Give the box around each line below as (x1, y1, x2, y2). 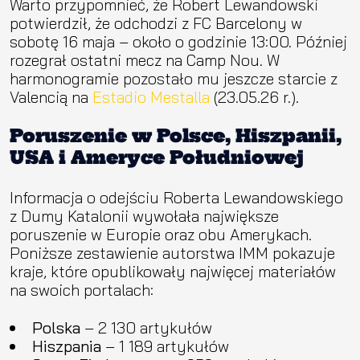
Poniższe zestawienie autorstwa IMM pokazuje (10, 242, 335, 263)
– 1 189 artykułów (100, 335, 229, 356)
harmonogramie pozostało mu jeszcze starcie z (10, 67, 337, 88)
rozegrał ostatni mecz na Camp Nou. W (10, 49, 280, 70)
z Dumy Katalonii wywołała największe (10, 205, 279, 226)
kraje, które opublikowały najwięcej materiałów (10, 260, 336, 281)
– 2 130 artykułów (80, 317, 212, 337)
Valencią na (10, 86, 88, 107)
